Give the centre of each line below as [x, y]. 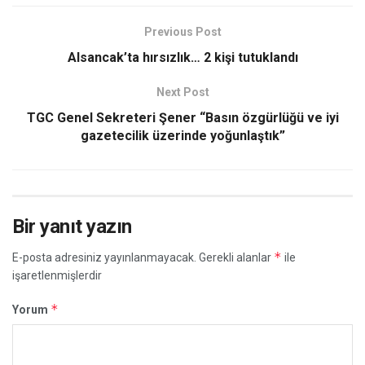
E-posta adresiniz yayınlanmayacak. [104, 257]
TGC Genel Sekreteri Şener [113, 117]
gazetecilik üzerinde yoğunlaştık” [182, 135]
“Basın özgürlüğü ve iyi [269, 117]
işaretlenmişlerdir [57, 275]
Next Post [182, 92]
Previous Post [182, 31]
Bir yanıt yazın [72, 226]
